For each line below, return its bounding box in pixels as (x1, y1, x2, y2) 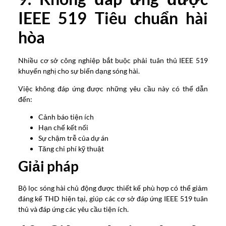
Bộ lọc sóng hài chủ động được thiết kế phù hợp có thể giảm (18, 184, 208, 193)
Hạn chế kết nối (38, 123, 88, 132)
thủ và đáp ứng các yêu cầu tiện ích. (18, 205, 129, 214)
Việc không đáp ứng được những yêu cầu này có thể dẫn (18, 84, 208, 93)
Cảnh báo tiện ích (38, 112, 94, 122)
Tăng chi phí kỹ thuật (38, 144, 104, 153)
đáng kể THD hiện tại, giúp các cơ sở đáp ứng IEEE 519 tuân (18, 194, 208, 203)
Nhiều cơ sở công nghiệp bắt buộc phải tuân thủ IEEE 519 (18, 55, 208, 65)
